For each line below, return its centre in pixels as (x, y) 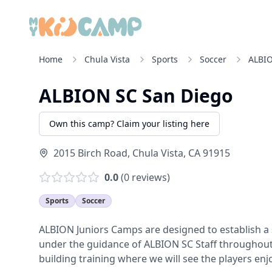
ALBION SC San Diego (136, 96)
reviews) (150, 177)
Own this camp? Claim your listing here (129, 124)
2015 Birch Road (90, 153)
